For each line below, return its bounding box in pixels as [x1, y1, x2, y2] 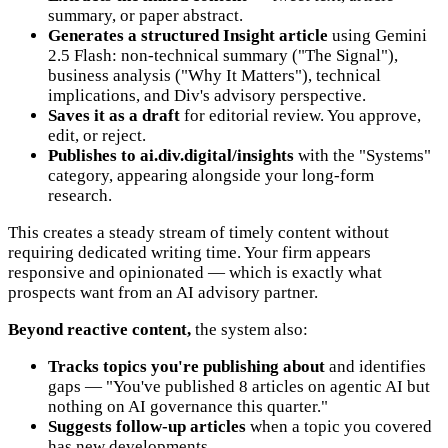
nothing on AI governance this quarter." [48, 396, 328, 416]
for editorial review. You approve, [180, 105, 421, 125]
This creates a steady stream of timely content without [8, 222, 389, 242]
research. [48, 185, 112, 205]
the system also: [191, 319, 308, 339]
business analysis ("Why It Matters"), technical [48, 65, 381, 85]
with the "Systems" [294, 145, 431, 165]
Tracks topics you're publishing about [48, 356, 325, 376]
